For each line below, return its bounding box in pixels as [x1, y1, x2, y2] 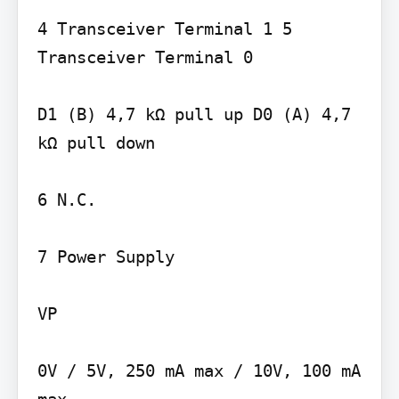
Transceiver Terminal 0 [37, 46, 253, 67]
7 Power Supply [37, 246, 175, 266]
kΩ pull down [37, 132, 155, 152]
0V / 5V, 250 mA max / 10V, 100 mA [37, 360, 361, 380]
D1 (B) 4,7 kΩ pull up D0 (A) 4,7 [37, 103, 351, 124]
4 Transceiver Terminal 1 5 [37, 18, 292, 38]
